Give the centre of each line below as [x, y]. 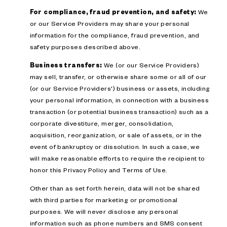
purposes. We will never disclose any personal [104, 212]
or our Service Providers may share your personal [109, 23]
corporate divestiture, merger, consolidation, [102, 123]
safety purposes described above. [85, 46]
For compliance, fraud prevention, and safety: [113, 11]
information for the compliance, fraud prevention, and [115, 35]
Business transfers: [66, 65]
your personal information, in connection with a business [119, 100]
